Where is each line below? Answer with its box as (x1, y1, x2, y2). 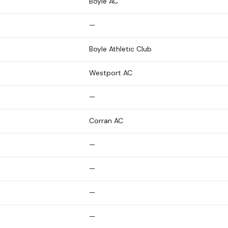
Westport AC (89, 68, 132, 77)
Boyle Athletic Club (89, 44, 152, 53)
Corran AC (89, 116, 123, 125)
